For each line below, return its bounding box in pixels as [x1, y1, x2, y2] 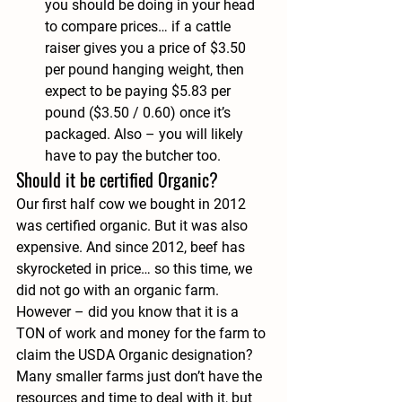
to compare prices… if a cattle [45, 18, 234, 35]
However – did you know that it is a [16, 303, 242, 320]
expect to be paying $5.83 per [45, 83, 234, 100]
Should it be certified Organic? [16, 166, 218, 193]
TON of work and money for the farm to [16, 325, 269, 342]
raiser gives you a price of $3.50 [45, 39, 249, 57]
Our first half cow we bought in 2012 [16, 196, 249, 213]
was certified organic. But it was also [16, 217, 251, 234]
